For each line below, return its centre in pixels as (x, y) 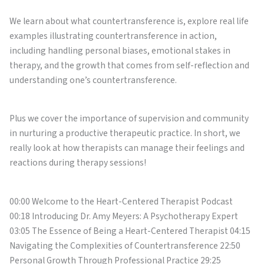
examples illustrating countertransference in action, (113, 36)
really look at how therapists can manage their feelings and (127, 148)
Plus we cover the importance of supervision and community (129, 119)
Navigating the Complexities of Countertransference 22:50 (125, 245)
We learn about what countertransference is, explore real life (129, 21)
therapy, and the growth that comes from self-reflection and (129, 65)
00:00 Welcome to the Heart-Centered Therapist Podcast (121, 201)
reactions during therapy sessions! (78, 163)
